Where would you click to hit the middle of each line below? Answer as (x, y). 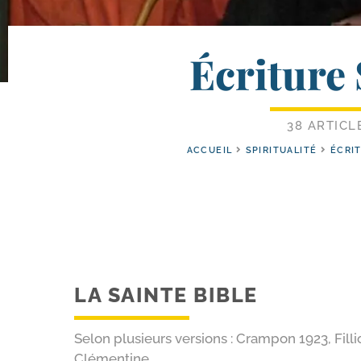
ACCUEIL (210, 150)
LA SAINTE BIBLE (166, 295)
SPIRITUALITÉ (281, 150)
